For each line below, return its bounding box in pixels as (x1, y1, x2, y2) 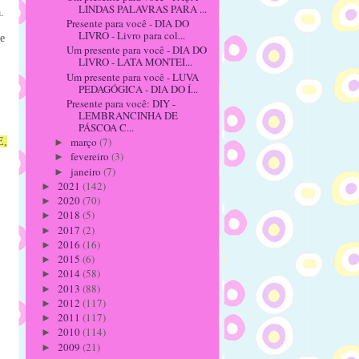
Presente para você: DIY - (67, 95, 176, 111)
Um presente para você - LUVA (67, 69, 200, 84)
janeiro (70, 163, 103, 179)
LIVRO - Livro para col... (79, 28, 186, 42)
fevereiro (70, 149, 111, 164)
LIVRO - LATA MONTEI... (79, 54, 193, 70)
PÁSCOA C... (79, 119, 135, 135)
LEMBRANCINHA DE (79, 107, 179, 123)
